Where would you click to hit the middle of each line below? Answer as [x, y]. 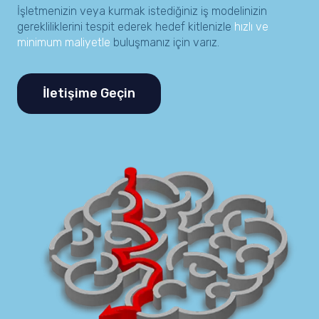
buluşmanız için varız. [165, 42]
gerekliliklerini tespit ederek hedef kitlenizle [126, 26]
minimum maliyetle [64, 42]
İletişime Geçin [89, 93]
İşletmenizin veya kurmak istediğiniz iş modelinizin [142, 11]
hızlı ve [251, 26]
